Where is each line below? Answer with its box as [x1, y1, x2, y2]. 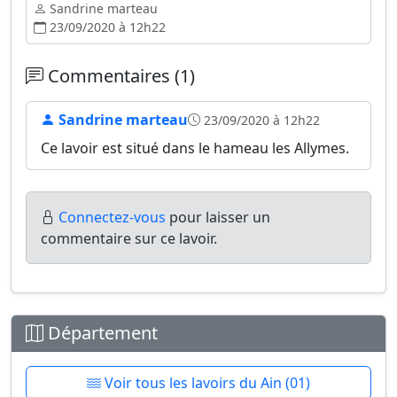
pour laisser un [166, 207, 270, 227]
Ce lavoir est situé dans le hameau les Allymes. [41, 138, 349, 158]
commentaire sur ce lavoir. [41, 229, 217, 248]
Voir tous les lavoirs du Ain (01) [101, 373, 310, 393]
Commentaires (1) [43, 64, 195, 88]
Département [43, 321, 158, 345]
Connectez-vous [58, 207, 166, 227]
